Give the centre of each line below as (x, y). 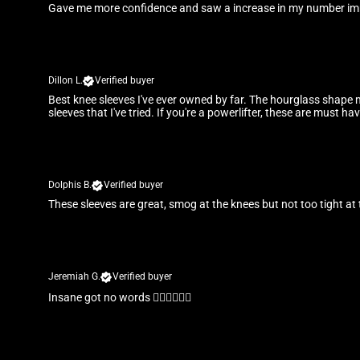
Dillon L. (65, 81)
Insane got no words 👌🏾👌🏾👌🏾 (120, 298)
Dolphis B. (70, 185)
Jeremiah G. (74, 277)
